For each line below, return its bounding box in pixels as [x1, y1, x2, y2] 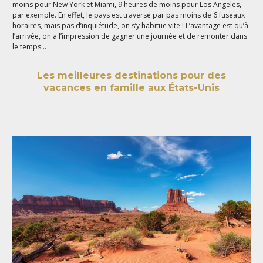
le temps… [12, 41, 47, 52]
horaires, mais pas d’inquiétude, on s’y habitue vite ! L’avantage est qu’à [12, 20, 249, 31]
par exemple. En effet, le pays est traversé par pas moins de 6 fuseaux [12, 9, 245, 20]
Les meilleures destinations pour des [37, 70, 226, 82]
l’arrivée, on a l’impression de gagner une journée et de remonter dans [12, 31, 248, 41]
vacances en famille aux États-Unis [43, 82, 220, 94]
